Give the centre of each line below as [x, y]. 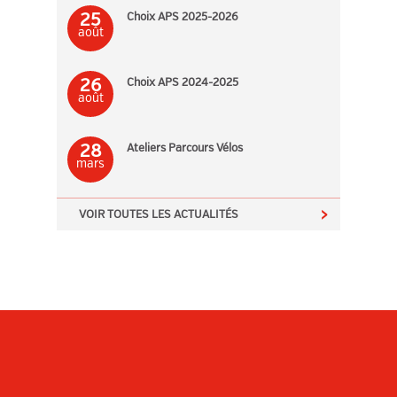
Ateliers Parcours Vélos [185, 148]
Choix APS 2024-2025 [183, 83]
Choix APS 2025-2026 [183, 17]
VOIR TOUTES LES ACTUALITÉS [159, 215]
